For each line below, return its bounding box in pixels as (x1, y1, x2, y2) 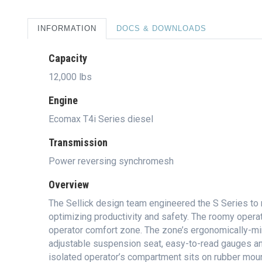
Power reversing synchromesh (49, 156, 174, 167)
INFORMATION (37, 24, 96, 33)
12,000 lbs (49, 71, 92, 82)
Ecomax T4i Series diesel (49, 113, 153, 125)
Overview (49, 178, 89, 191)
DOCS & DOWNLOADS (116, 24, 206, 33)
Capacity (49, 52, 87, 64)
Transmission (49, 136, 108, 149)
